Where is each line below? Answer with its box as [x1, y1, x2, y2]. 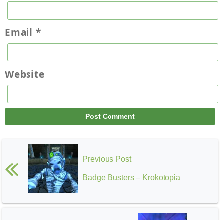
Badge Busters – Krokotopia [82, 173, 180, 182]
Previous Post [82, 155, 131, 164]
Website [5, 67, 45, 81]
